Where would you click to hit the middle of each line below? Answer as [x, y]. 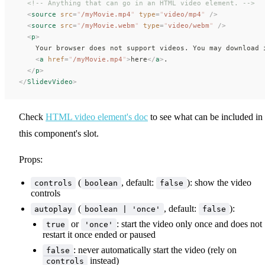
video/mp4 [182, 14]
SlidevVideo [50, 81]
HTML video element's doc [97, 117]
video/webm [189, 25]
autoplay [53, 209]
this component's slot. [59, 133]
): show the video [219, 182]
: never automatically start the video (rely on [155, 250]
